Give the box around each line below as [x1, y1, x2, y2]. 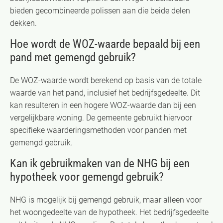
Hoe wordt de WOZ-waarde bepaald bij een [10, 37, 200, 51]
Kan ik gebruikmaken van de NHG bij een [10, 156, 190, 170]
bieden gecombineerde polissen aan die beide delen [10, 5, 190, 15]
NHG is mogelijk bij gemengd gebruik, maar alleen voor [10, 195, 202, 205]
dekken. [10, 18, 37, 28]
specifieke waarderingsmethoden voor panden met [10, 125, 187, 135]
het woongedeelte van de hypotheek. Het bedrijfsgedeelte [10, 207, 209, 217]
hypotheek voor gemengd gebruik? [10, 170, 164, 184]
